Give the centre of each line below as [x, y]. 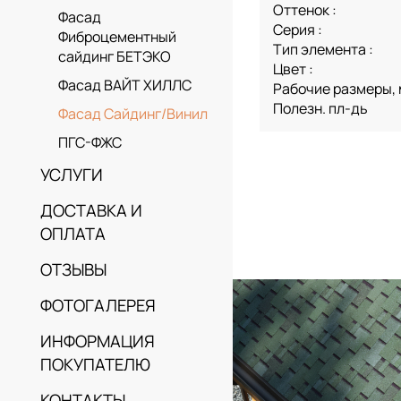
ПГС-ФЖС [90, 143]
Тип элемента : [323, 49]
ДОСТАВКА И [91, 211]
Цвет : [293, 69]
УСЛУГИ [72, 175]
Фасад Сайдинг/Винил [133, 114]
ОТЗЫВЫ [73, 270]
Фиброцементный [117, 37]
